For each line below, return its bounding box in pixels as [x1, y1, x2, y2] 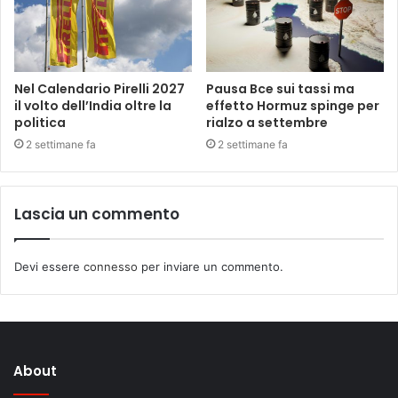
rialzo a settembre [206, 114, 328, 132]
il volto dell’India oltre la [14, 97, 171, 115]
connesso [84, 259, 138, 275]
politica [14, 114, 66, 132]
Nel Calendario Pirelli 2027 [14, 80, 185, 99]
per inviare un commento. [138, 259, 283, 275]
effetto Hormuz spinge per [206, 97, 379, 115]
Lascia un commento [14, 203, 179, 226]
